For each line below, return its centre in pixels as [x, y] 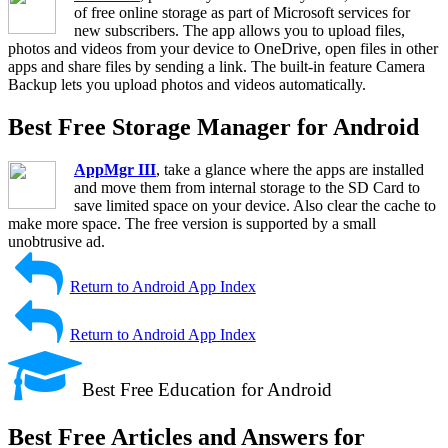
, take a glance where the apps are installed [290, 170]
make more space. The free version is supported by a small [192, 224]
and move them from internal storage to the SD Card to [247, 188]
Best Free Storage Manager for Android [213, 127]
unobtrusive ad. [56, 242]
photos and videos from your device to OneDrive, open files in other [223, 49]
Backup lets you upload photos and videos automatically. [187, 85]
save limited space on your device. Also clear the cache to [255, 206]
